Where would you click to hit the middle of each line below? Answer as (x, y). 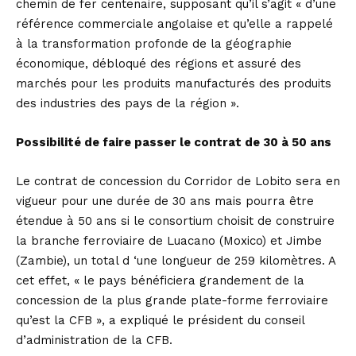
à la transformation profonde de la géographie (154, 43)
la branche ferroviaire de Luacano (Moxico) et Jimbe (169, 240)
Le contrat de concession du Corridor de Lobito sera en (178, 181)
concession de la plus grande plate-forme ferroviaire (172, 300)
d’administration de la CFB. (94, 340)
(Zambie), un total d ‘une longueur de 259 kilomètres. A (176, 260)
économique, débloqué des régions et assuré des (159, 63)
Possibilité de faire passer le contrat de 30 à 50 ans (174, 142)
